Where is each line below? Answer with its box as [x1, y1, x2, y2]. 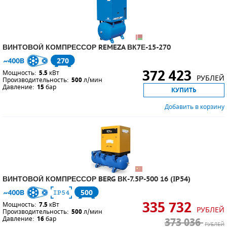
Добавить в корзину [165, 102, 224, 111]
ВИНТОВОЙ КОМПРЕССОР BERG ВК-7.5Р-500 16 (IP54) [3, 174, 191, 183]
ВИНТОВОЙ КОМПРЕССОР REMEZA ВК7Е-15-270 [3, 42, 171, 52]
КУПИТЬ [171, 85, 197, 95]
